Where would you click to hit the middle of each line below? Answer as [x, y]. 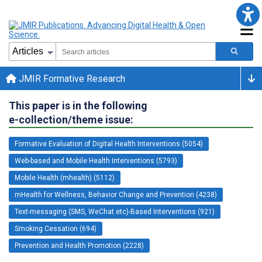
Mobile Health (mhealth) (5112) [65, 177]
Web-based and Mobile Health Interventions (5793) [96, 161]
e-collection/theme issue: [71, 119]
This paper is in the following [78, 105]
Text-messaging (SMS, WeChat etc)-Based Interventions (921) [115, 211]
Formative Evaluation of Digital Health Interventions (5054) [109, 144]
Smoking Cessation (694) [56, 228]
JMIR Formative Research [71, 78]
